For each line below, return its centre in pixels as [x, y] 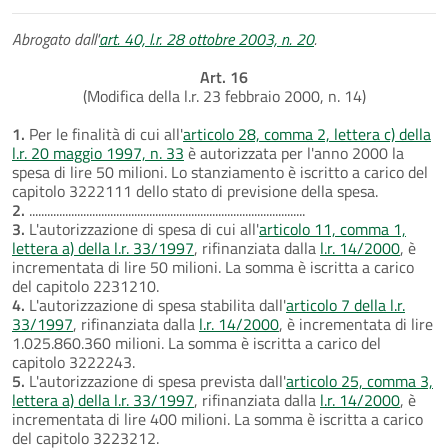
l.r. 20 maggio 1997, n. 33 [98, 152]
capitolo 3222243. [73, 361]
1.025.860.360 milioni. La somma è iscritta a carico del [196, 342]
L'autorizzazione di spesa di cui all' [142, 228]
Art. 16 [224, 76]
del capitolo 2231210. [85, 285]
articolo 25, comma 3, [359, 380]
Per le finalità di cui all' [104, 133]
